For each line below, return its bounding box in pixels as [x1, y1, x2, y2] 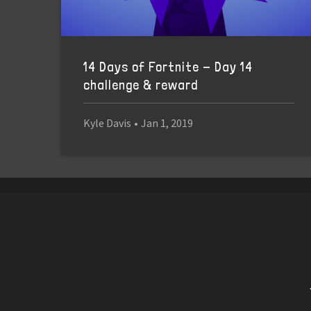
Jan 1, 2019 [141, 115, 193, 130]
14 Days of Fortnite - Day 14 [83, 59, 253, 76]
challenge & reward [83, 77, 198, 94]
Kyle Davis [83, 115, 131, 130]
